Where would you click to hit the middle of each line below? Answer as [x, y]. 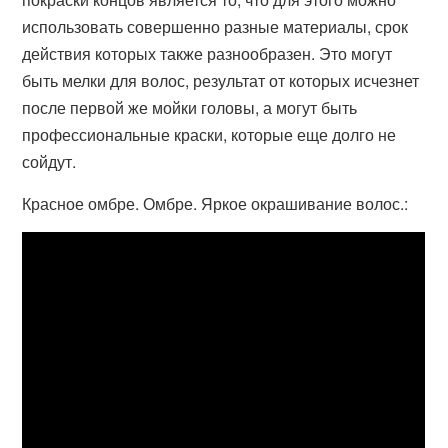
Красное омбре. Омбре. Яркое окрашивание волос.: [215, 203]
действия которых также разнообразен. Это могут [207, 53]
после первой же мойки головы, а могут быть [190, 107]
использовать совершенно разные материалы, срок [215, 26]
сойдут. [49, 161]
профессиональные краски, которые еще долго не [209, 134]
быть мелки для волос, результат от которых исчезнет [221, 80]
